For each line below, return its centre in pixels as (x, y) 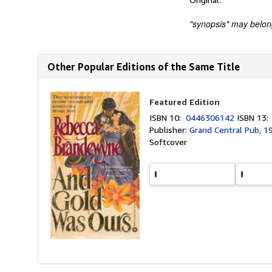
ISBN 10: (168, 117)
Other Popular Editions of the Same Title (144, 67)
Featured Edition (185, 102)
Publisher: (170, 130)
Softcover (168, 142)
